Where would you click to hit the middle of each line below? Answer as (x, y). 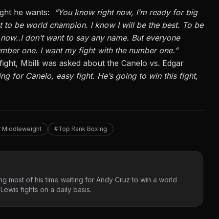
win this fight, (172, 76)
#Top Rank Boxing (81, 129)
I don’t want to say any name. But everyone (100, 38)
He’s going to (122, 76)
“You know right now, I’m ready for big (126, 12)
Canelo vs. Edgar (153, 63)
